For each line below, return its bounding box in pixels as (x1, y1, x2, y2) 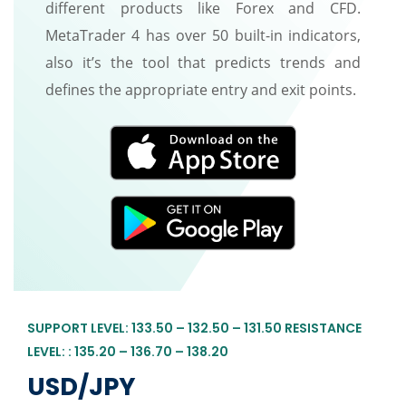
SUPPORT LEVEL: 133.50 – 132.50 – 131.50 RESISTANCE (27, 318, 362, 337)
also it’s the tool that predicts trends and (45, 52, 361, 72)
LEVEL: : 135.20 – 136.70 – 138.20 (27, 342, 228, 361)
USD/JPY (27, 369, 135, 403)
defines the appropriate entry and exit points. (45, 79, 356, 100)
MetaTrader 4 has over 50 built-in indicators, (45, 24, 361, 45)
